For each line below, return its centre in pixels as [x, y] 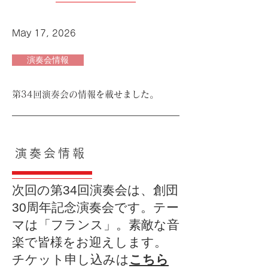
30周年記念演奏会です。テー [95, 207]
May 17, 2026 [44, 33]
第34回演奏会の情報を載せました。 [85, 94]
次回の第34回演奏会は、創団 [95, 190]
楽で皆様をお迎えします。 [89, 242]
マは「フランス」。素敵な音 [96, 225]
